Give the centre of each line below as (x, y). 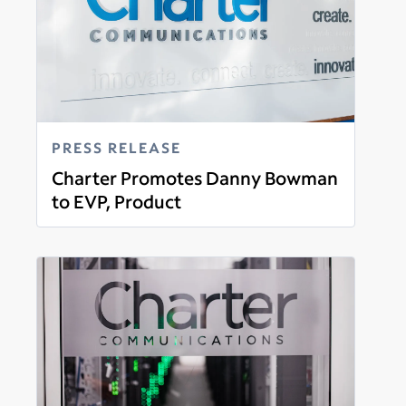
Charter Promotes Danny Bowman (195, 177)
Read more (87, 222)
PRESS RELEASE (116, 147)
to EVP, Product (116, 201)
